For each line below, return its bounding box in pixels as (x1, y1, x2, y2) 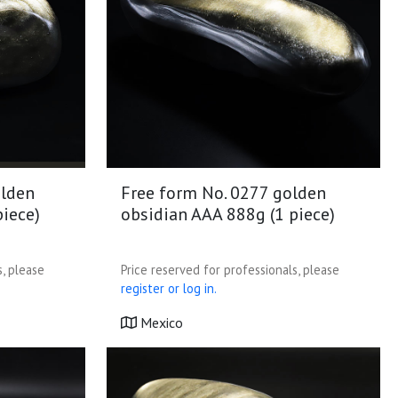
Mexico (137, 314, 183, 331)
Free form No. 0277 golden (121, 181, 326, 204)
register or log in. (121, 280, 217, 297)
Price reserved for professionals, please (121, 261, 339, 278)
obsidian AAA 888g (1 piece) (121, 203, 335, 226)
